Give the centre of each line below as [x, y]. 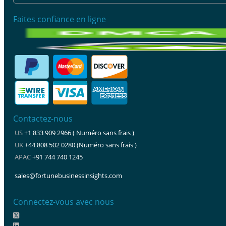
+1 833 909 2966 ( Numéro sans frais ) [79, 132]
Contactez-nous [43, 118]
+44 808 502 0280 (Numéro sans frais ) [81, 145]
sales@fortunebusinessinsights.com [68, 175]
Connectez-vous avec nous [64, 202]
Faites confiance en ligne [60, 19]
